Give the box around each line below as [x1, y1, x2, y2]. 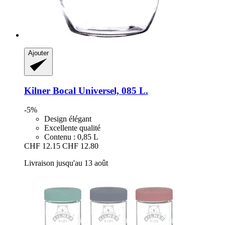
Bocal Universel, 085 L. [50, 85, 148, 96]
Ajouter [28, 49, 49, 57]
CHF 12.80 [62, 142, 98, 151]
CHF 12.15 [24, 142, 60, 151]
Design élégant [44, 115, 91, 124]
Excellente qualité [44, 124, 100, 133]
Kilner [24, 85, 50, 96]
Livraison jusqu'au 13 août [24, 159, 108, 168]
